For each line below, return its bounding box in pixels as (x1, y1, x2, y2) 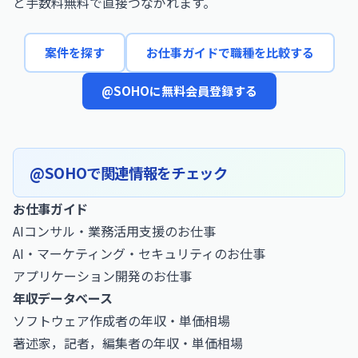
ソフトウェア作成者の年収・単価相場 (13, 311, 230, 330)
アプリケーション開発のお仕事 (13, 266, 192, 285)
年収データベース (13, 288, 113, 308)
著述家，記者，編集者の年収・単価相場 (13, 333, 243, 352)
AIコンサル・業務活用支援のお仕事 (13, 221, 216, 241)
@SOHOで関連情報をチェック (30, 162, 228, 183)
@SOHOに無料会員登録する (101, 82, 257, 99)
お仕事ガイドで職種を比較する (145, 44, 314, 61)
